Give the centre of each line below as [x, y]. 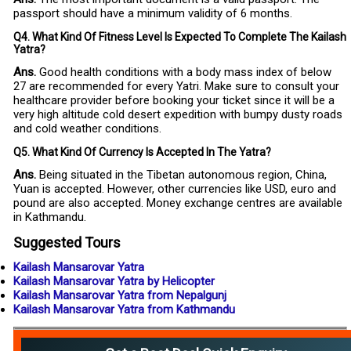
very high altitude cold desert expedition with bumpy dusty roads [178, 115]
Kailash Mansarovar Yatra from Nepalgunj [120, 296]
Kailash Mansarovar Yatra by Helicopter [114, 282]
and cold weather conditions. [87, 129]
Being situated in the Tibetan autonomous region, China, [181, 175]
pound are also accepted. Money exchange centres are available [178, 203]
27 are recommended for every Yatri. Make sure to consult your [176, 87]
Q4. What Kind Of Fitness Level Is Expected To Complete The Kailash [180, 37]
